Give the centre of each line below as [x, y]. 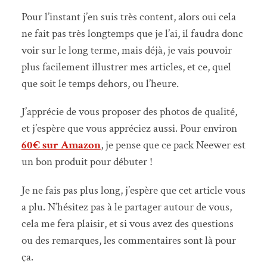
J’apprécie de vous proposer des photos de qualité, [129, 112]
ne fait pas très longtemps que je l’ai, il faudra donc [132, 34]
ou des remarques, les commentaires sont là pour [128, 240]
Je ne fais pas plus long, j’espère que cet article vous [133, 190]
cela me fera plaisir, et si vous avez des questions [127, 223]
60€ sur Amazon [61, 145]
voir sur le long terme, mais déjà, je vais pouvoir [126, 51]
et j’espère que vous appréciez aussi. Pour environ [129, 129]
